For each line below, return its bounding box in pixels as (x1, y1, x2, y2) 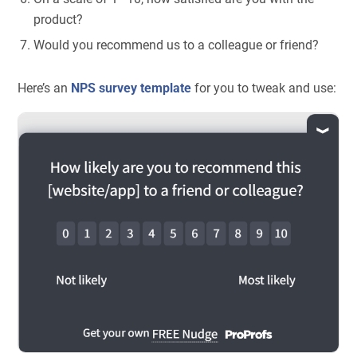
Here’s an (18, 80, 72, 96)
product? (33, 12, 84, 28)
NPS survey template (71, 80, 192, 96)
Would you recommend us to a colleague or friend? (33, 37, 320, 53)
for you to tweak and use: (191, 80, 337, 96)
